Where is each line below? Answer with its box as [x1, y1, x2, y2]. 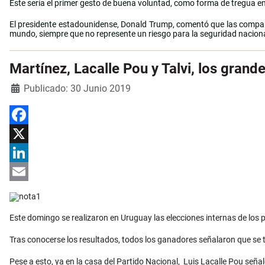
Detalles [9, 82, 40, 92]
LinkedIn [9, 167, 41, 177]
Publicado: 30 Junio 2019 [24, 83, 131, 95]
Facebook [9, 129, 46, 139]
